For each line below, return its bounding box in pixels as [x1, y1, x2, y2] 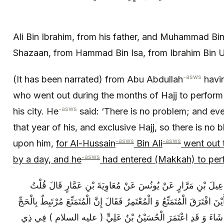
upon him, [13, 137, 56, 148]
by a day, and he [13, 153, 81, 164]
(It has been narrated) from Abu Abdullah [13, 73, 183, 84]
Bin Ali [134, 137, 162, 148]
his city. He [13, 105, 58, 116]
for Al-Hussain [56, 137, 115, 148]
